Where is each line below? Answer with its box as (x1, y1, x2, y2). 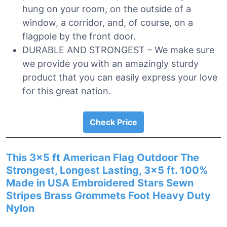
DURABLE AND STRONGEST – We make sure (22, 45, 214, 55)
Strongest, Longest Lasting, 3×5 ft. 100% (6, 164, 208, 176)
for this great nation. (22, 86, 111, 96)
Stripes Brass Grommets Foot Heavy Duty (6, 190, 211, 202)
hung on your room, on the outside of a (22, 4, 191, 14)
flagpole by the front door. (22, 31, 136, 42)
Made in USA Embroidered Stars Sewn (6, 177, 194, 189)
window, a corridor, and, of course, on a (22, 17, 193, 28)
